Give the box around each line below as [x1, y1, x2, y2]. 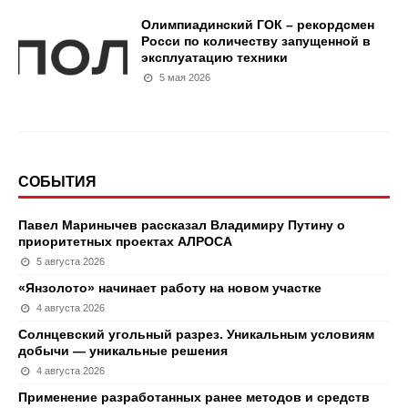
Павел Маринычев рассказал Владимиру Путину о [18, 218, 345, 232]
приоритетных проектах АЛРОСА [18, 234, 232, 249]
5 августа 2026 [36, 256, 106, 267]
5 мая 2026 [159, 72, 211, 83]
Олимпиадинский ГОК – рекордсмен [141, 17, 374, 32]
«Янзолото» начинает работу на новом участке [18, 280, 321, 295]
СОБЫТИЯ [18, 174, 97, 189]
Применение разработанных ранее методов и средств [18, 390, 370, 404]
